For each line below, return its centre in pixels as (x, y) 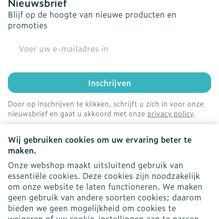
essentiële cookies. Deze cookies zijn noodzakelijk (104, 175)
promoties (28, 25)
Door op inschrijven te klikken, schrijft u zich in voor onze (106, 103)
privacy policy (170, 113)
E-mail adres (32, 43)
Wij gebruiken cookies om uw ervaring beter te (100, 139)
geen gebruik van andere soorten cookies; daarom (105, 197)
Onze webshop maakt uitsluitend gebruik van (96, 165)
